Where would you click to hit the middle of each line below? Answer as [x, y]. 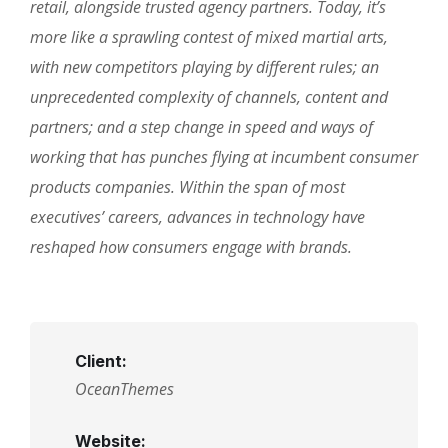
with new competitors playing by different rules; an [204, 66]
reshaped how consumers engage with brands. [191, 246]
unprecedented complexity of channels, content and [209, 96]
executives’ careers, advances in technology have [197, 216]
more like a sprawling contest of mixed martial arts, [209, 36]
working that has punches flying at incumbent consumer [224, 156]
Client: [101, 360]
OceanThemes [124, 388]
